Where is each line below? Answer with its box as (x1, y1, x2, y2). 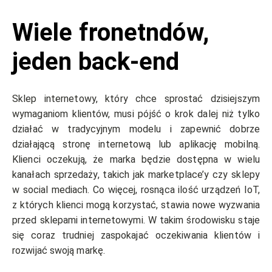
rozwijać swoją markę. (12, 245, 108, 257)
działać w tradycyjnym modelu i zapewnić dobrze (12, 123, 260, 135)
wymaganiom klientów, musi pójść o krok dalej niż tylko (12, 108, 260, 120)
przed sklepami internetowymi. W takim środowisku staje (12, 214, 260, 226)
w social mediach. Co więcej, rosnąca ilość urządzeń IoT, (12, 184, 260, 196)
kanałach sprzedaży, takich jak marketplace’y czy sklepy (12, 169, 260, 181)
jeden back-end (12, 47, 180, 76)
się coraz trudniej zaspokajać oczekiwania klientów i (12, 229, 260, 242)
